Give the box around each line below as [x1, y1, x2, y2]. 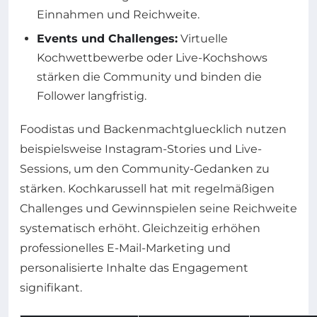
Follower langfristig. [37, 88, 146, 103]
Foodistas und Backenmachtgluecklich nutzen [20, 122, 287, 136]
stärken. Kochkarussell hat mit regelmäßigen [20, 181, 275, 195]
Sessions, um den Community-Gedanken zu [20, 161, 270, 175]
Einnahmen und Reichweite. [37, 8, 200, 22]
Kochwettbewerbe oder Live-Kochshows [37, 50, 267, 64]
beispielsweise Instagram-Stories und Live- [20, 142, 262, 156]
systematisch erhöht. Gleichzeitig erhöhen [20, 221, 260, 235]
